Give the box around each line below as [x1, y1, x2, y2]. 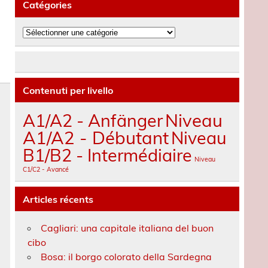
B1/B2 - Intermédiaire [23, 144, 193, 166]
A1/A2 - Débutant [23, 127, 169, 149]
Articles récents [23, 193, 94, 205]
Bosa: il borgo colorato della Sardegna [41, 251, 212, 263]
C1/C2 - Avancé [23, 165, 69, 174]
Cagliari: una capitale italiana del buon [41, 222, 214, 234]
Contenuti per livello [23, 84, 114, 96]
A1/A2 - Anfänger [23, 109, 163, 132]
